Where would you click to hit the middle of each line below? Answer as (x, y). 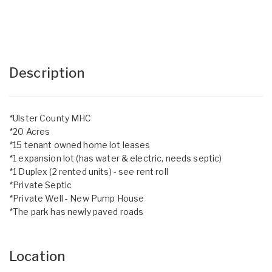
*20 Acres (30, 131)
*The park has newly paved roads (76, 211)
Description (47, 73)
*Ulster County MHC (50, 118)
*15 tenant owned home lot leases (80, 144)
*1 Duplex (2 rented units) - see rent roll (89, 171)
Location (37, 256)
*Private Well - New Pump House (77, 198)
